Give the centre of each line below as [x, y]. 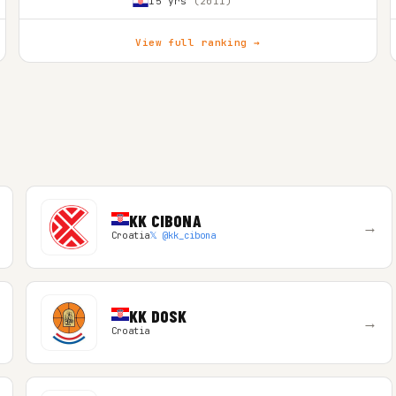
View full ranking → [198, 42]
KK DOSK [158, 316]
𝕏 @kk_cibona [183, 235]
